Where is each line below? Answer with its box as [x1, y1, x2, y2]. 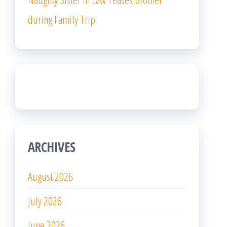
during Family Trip [28, 12, 95, 27]
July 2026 [28, 193, 62, 209]
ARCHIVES [28, 138, 75, 157]
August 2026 [28, 169, 73, 184]
